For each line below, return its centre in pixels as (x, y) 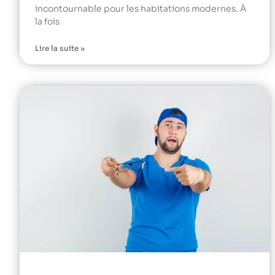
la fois (47, 22)
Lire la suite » (60, 48)
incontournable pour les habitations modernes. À (141, 9)
